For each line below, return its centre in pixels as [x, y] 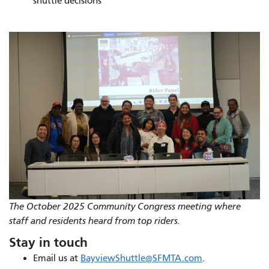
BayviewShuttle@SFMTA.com [141, 258]
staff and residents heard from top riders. [96, 221]
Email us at [57, 258]
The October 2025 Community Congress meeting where [125, 206]
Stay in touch [50, 242]
